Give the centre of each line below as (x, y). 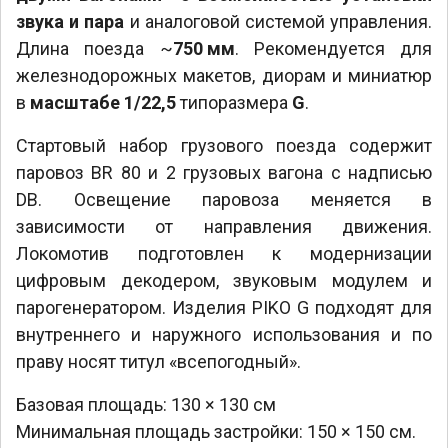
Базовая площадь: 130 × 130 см (146, 404)
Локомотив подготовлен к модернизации (224, 253)
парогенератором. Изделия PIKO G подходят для (224, 307)
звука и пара (70, 21)
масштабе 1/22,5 (103, 102)
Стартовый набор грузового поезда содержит (224, 145)
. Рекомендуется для (333, 48)
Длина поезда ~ (94, 48)
